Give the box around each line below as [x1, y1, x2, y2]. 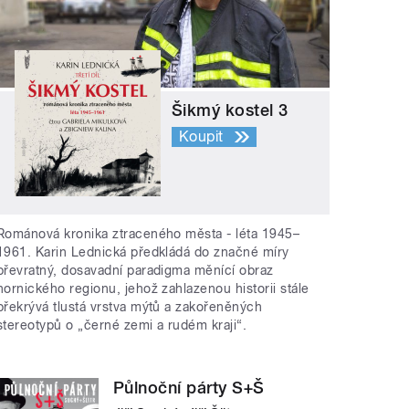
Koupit [179, 128, 224, 145]
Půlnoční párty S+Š [113, 377, 265, 397]
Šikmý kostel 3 [172, 100, 288, 120]
